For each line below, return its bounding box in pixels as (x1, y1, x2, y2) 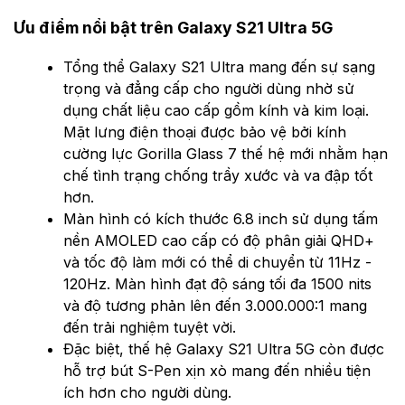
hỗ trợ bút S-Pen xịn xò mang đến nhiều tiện (63, 362, 371, 381)
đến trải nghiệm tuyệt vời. (63, 318, 236, 337)
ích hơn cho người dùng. (63, 383, 231, 402)
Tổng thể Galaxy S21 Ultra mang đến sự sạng (63, 58, 375, 77)
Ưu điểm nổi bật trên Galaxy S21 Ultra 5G (14, 18, 333, 38)
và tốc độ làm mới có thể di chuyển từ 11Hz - (63, 253, 372, 272)
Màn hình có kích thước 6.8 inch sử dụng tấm (63, 210, 378, 229)
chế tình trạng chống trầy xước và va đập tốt (63, 166, 372, 185)
